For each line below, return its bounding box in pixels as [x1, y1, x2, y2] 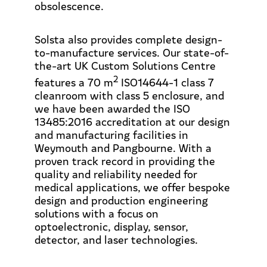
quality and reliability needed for [35, 166, 197, 182]
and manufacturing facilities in [35, 127, 188, 142]
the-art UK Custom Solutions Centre [35, 58, 216, 73]
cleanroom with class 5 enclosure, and [35, 88, 224, 103]
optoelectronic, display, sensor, [35, 219, 188, 234]
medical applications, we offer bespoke [35, 179, 230, 195]
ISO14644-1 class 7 [118, 74, 214, 90]
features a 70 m [35, 74, 113, 90]
